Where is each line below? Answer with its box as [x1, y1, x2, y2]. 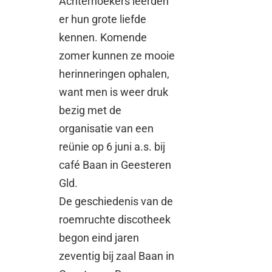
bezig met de [59, 103, 122, 117]
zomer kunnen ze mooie [59, 49, 175, 62]
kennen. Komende [59, 30, 148, 44]
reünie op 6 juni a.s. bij [59, 140, 166, 153]
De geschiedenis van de [59, 194, 174, 208]
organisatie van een [59, 121, 154, 135]
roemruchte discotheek [59, 212, 171, 226]
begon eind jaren [59, 231, 140, 244]
